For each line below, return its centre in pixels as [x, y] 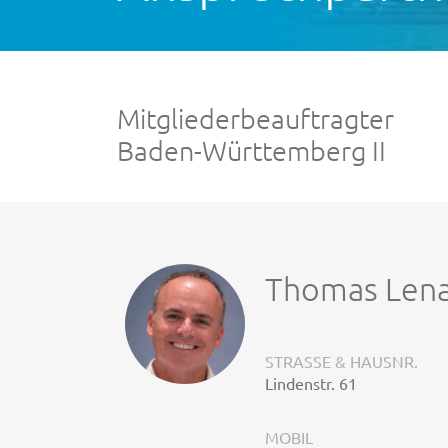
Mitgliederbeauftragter [255, 119]
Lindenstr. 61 [310, 382]
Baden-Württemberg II [251, 151]
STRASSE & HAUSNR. [339, 360]
